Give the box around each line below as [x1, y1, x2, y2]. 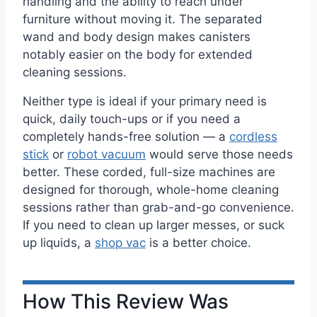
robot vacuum [67, 146, 146, 161]
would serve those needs [146, 146, 293, 161]
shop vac [95, 235, 146, 250]
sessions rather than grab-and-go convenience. [23, 200, 294, 214]
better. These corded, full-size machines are [23, 164, 275, 179]
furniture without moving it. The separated [23, 12, 263, 27]
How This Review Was [23, 289, 229, 313]
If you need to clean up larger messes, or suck [23, 217, 284, 232]
